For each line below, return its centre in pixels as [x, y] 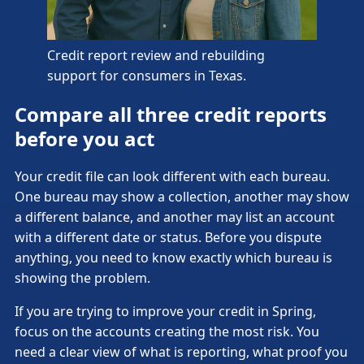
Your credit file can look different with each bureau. [172, 177]
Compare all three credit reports [171, 114]
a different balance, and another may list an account [175, 217]
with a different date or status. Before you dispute [168, 238]
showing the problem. [82, 278]
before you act [84, 138]
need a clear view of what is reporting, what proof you [181, 352]
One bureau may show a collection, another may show [182, 197]
